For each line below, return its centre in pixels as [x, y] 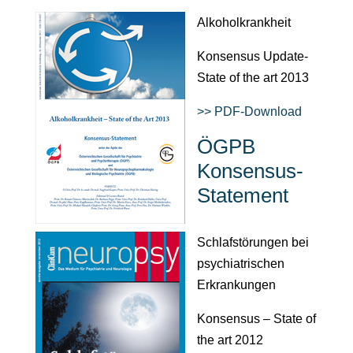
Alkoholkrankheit [243, 22]
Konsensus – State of [256, 318]
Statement [242, 195]
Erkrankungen [236, 284]
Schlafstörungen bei [253, 242]
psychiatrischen [240, 263]
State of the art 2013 [253, 77]
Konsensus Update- [252, 56]
